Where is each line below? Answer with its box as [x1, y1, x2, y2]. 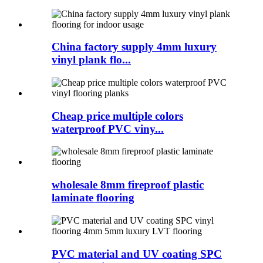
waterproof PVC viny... [52, 122, 164, 135]
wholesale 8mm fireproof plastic [52, 178, 204, 191]
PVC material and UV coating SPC [52, 247, 222, 260]
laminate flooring [52, 191, 134, 204]
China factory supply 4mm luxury [52, 41, 217, 53]
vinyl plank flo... [52, 53, 131, 66]
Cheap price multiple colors [52, 109, 183, 122]
